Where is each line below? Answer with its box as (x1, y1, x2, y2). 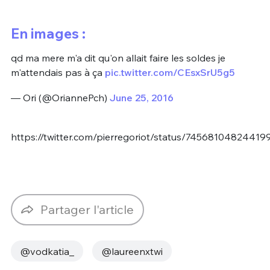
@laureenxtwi (101, 245, 163, 257)
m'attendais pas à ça (10, 66, 105, 79)
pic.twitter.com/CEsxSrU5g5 (104, 66, 235, 79)
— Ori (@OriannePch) (10, 91, 110, 104)
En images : (10, 25, 86, 43)
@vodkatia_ (19, 245, 74, 257)
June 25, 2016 (109, 91, 174, 104)
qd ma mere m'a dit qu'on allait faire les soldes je (10, 52, 225, 64)
